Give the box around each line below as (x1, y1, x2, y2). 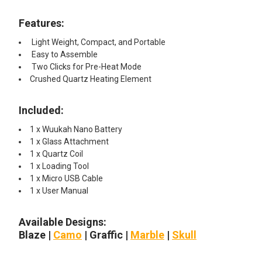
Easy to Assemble (30, 49, 98, 59)
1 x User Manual (30, 185, 88, 195)
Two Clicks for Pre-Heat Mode (30, 61, 142, 71)
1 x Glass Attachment (30, 136, 109, 146)
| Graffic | (82, 228, 130, 241)
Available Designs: (19, 215, 106, 228)
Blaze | (19, 228, 53, 241)
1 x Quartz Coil (30, 149, 83, 158)
